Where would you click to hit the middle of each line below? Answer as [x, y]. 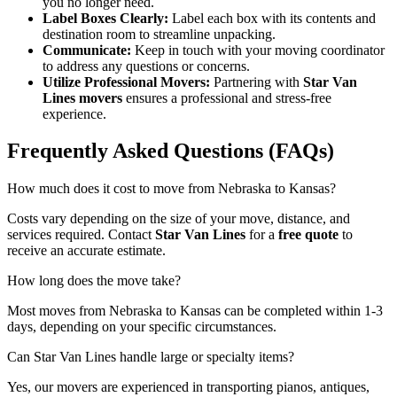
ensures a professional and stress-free [227, 97]
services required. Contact [81, 235]
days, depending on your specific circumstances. [142, 327]
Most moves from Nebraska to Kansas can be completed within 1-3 [195, 311]
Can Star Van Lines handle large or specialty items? [151, 357]
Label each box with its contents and [272, 18]
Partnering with [257, 82]
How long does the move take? [94, 281]
